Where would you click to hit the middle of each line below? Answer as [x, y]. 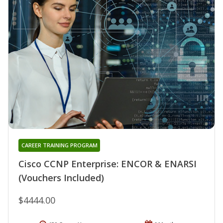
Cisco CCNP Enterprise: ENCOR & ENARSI [108, 164]
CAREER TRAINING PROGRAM [59, 145]
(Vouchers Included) [61, 178]
